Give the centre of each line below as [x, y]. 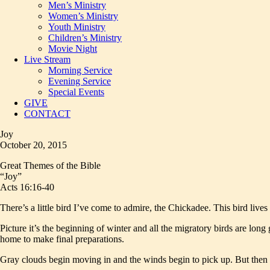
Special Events [76, 92]
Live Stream [47, 59]
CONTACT [47, 114]
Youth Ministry [77, 27]
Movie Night [73, 49]
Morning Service [80, 70]
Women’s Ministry [83, 16]
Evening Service [80, 81]
